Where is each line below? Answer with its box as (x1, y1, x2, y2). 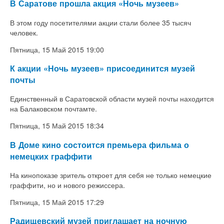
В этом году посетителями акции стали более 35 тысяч (10, 17, 191, 27)
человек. (10, 27, 38, 37)
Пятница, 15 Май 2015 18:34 (10, 120, 104, 131)
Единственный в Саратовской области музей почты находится (10, 93, 214, 104)
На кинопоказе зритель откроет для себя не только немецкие (10, 170, 211, 180)
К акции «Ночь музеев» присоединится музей (10, 62, 195, 74)
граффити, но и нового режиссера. (10, 180, 125, 190)
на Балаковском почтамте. (10, 103, 97, 114)
